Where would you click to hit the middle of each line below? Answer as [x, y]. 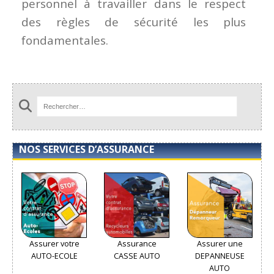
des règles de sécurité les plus [134, 22]
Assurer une [220, 243]
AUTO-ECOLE [54, 256]
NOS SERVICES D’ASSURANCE [87, 149]
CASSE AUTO [137, 256]
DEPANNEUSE [220, 256]
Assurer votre [54, 243]
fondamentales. [65, 41]
